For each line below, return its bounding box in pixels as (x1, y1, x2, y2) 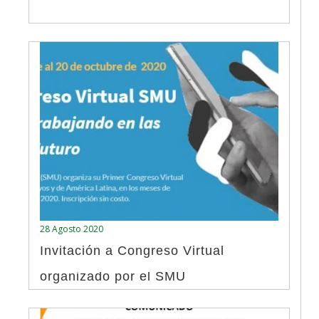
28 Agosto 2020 (40, 222, 103, 235)
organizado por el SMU (40, 268, 186, 283)
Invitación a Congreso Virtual (40, 243, 224, 258)
